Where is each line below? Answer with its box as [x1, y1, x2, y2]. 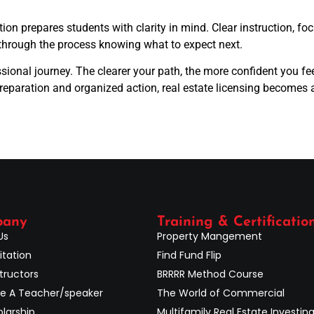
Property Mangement [157, 228, 262, 243]
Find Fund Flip [157, 247, 221, 262]
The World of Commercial [157, 285, 285, 300]
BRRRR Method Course [157, 266, 264, 281]
